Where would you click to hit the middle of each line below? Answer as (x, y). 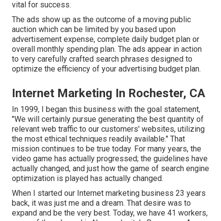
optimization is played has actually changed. (88, 179)
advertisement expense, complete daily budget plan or (106, 39)
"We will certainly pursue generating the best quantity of (108, 119)
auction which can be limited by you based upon (94, 30)
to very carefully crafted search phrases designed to (102, 59)
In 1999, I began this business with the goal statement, (106, 110)
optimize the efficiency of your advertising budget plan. (106, 69)
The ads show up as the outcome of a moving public (101, 20)
